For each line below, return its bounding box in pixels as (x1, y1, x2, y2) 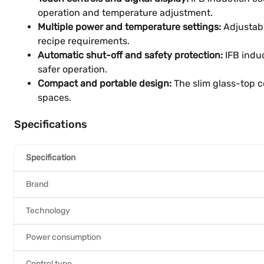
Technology (26, 206, 70, 216)
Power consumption (26, 232, 101, 242)
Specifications (14, 118, 87, 131)
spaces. (38, 92, 71, 103)
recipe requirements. (38, 35, 130, 47)
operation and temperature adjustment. (38, 7, 213, 18)
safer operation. (38, 64, 107, 75)
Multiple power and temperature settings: (38, 21, 221, 32)
